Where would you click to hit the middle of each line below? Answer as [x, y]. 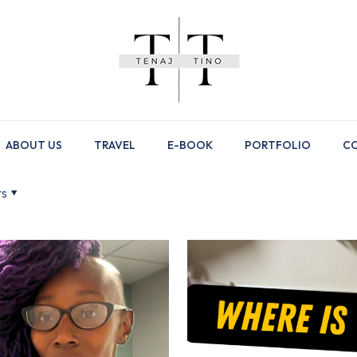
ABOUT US [34, 145]
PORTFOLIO [278, 145]
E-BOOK [190, 145]
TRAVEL [115, 145]
